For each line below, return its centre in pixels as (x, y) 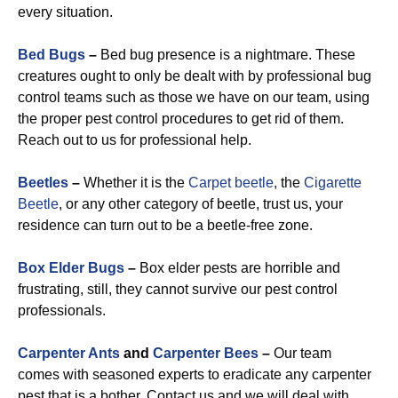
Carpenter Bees (206, 353)
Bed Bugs (52, 55)
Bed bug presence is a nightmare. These (228, 55)
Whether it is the (134, 183)
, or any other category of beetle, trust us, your (201, 204)
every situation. (65, 12)
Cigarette (333, 183)
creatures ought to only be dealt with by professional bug (195, 76)
